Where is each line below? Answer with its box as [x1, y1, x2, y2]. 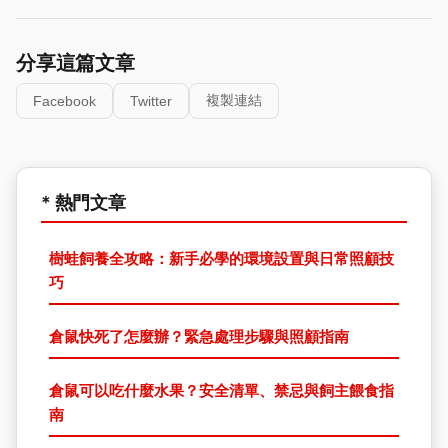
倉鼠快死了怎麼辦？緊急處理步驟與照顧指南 [49, 327, 349, 346]
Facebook [33, 93, 96, 109]
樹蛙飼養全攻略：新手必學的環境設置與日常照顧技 [49, 249, 394, 268]
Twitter [130, 93, 172, 109]
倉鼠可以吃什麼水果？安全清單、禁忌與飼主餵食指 [49, 381, 394, 400]
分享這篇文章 [16, 51, 135, 75]
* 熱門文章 [41, 192, 126, 213]
